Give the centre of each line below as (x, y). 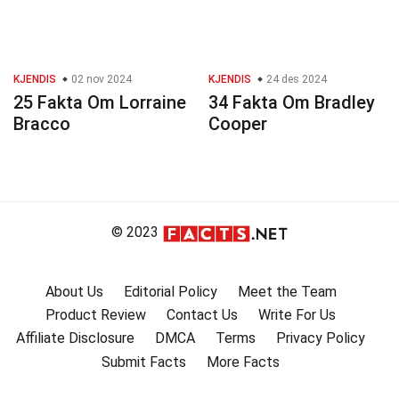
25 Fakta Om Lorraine (100, 103)
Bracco (42, 124)
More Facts (243, 362)
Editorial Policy (170, 291)
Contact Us (202, 314)
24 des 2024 (295, 80)
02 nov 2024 (100, 80)
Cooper (238, 124)
